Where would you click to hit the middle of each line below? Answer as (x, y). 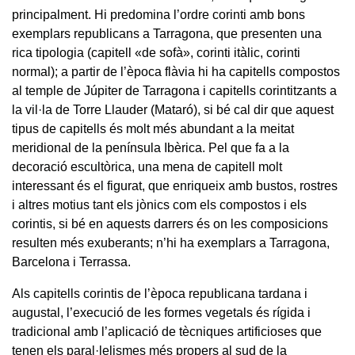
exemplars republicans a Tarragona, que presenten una (167, 33)
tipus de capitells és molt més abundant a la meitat (153, 128)
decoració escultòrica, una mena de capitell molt (147, 166)
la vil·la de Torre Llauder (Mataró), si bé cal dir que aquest (173, 109)
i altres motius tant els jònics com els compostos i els (159, 204)
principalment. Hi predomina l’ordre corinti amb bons (158, 14)
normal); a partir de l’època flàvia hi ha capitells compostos (176, 71)
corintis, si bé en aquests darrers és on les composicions (170, 223)
